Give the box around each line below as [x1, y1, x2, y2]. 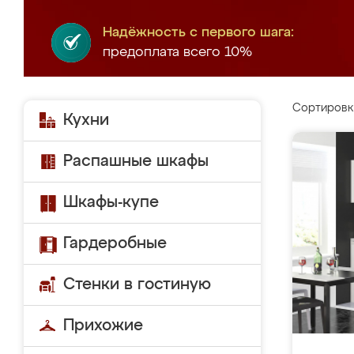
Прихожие [63, 318, 143, 333]
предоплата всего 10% [103, 46, 252, 59]
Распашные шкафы [63, 153, 209, 169]
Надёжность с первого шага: [103, 26, 294, 40]
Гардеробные [63, 235, 167, 251]
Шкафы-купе [63, 194, 159, 210]
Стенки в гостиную [63, 277, 211, 292]
